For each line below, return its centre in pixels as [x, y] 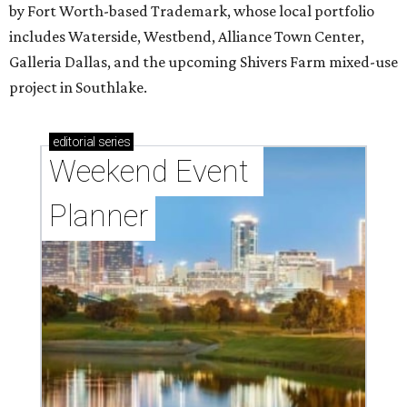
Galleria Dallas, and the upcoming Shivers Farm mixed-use [203, 62]
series [113, 142]
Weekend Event [149, 172]
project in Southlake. [78, 88]
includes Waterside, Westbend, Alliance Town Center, [187, 37]
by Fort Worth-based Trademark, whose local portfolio [192, 11]
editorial [74, 142]
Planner [99, 216]
